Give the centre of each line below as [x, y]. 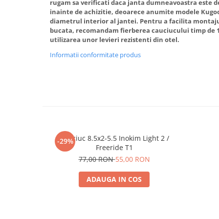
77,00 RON [97, 159]
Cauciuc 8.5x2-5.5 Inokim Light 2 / [114, 138]
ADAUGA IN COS [114, 179]
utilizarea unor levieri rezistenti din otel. [115, 40]
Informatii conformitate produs [95, 55]
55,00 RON [132, 159]
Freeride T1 [114, 147]
